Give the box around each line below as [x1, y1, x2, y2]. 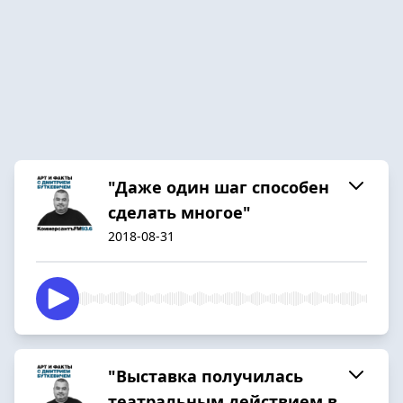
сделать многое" [108, 201, 251, 223]
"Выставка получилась [108, 364, 303, 387]
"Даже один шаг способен [108, 175, 329, 198]
